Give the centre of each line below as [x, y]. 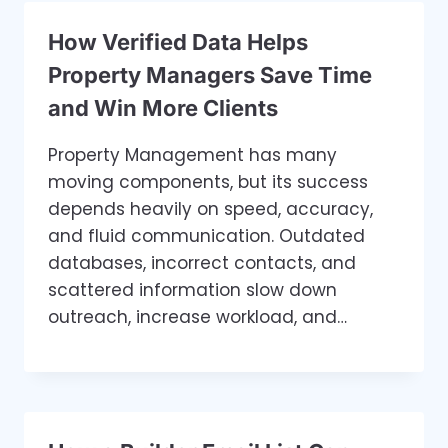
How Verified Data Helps [178, 41]
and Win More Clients [163, 107]
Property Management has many [192, 154]
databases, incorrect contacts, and [202, 262]
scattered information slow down [192, 289]
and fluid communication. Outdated [206, 235]
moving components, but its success [208, 181]
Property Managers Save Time [210, 74]
